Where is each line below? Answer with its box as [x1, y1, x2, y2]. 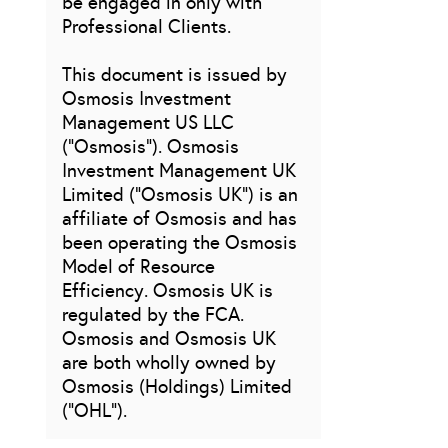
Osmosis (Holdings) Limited [61, 375, 292, 399]
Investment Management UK [61, 159, 296, 183]
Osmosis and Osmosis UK [61, 327, 276, 351]
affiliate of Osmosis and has [61, 207, 297, 231]
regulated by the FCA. [61, 303, 244, 327]
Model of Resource [61, 255, 215, 279]
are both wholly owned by [61, 351, 276, 375]
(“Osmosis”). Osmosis [61, 135, 239, 159]
